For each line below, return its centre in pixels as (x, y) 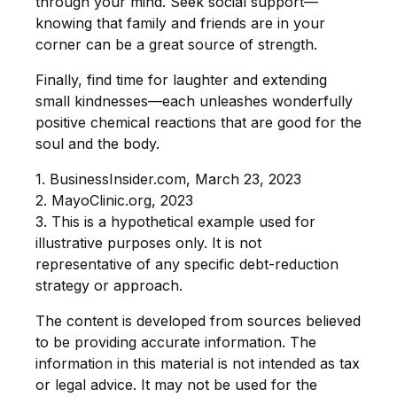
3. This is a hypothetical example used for (175, 221)
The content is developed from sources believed (198, 320)
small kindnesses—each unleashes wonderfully (194, 101)
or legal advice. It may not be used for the (176, 384)
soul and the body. (97, 143)
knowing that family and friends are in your (180, 23)
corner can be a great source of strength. (176, 44)
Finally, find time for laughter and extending (181, 79)
